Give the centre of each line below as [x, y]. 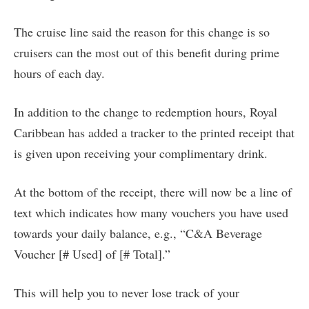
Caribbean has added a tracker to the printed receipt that [154, 132]
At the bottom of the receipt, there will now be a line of [153, 191]
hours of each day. [59, 73]
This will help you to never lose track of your [127, 292]
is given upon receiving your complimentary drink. [141, 153]
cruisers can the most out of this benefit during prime [147, 52]
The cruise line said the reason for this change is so [142, 31]
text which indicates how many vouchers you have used [151, 212]
